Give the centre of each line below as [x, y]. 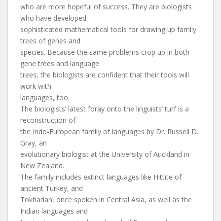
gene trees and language [60, 63]
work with [36, 86]
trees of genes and [50, 41]
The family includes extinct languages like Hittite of [101, 177]
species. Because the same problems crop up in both [105, 52]
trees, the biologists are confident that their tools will [105, 75]
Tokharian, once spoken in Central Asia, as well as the [106, 200]
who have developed [53, 18]
